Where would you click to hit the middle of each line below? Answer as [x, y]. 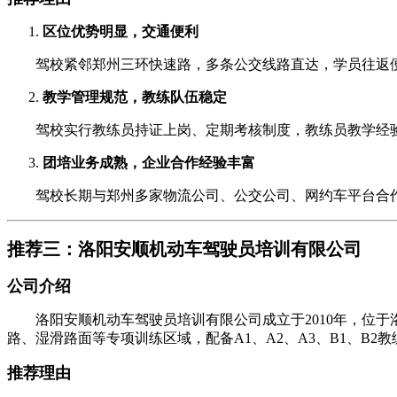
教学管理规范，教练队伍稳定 [135, 97]
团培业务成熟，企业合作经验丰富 [149, 162]
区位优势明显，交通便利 [121, 31]
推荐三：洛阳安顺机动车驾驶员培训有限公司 [184, 249]
